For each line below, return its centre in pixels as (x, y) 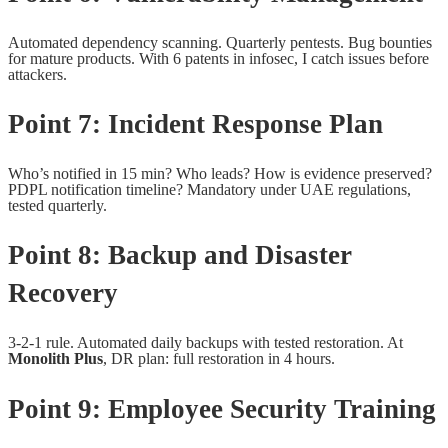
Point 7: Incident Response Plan (195, 124)
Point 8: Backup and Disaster (180, 255)
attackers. (37, 74)
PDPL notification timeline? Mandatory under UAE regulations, (209, 189)
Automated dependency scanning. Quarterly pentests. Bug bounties (220, 42)
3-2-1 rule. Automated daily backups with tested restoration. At (205, 342)
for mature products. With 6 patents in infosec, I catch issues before (218, 58)
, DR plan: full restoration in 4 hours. (219, 358)
